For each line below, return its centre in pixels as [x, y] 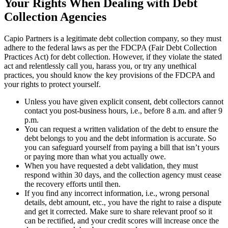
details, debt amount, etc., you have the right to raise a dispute [123, 203]
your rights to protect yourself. [53, 84]
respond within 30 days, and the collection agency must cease [123, 175]
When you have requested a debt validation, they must [111, 166]
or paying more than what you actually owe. [95, 157]
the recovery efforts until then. [73, 184]
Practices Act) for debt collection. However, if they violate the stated [113, 57]
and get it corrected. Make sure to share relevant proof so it [118, 212]
